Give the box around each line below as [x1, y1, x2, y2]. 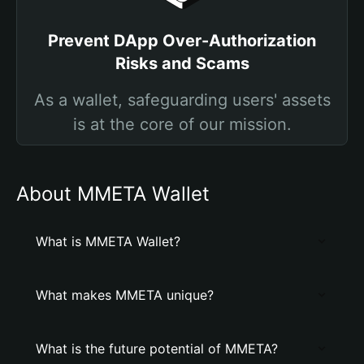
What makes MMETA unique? [36, 287, 214, 303]
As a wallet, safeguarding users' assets [33, 90, 331, 110]
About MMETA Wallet [16, 182, 210, 206]
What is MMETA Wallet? [36, 233, 180, 249]
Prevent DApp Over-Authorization [48, 31, 316, 50]
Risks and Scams [115, 54, 249, 73]
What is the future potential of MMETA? [36, 340, 278, 357]
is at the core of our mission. [72, 115, 292, 134]
